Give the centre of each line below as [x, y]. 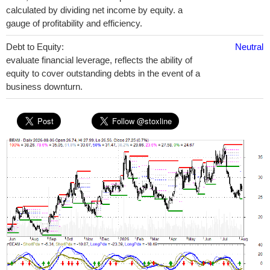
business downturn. [44, 86]
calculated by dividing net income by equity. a [94, 10]
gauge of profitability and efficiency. [74, 23]
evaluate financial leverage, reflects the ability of [99, 60]
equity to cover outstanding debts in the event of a [103, 73]
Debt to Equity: [35, 47]
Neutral [249, 47]
